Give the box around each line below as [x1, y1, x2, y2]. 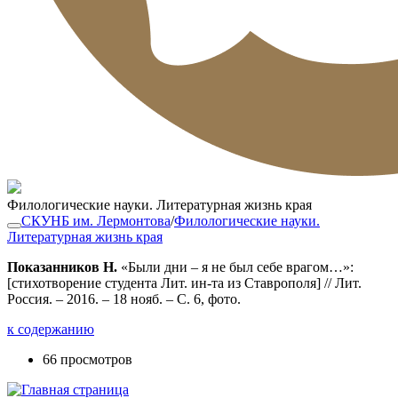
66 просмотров [43, 352, 132, 367]
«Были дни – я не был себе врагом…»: [121, 259, 354, 275]
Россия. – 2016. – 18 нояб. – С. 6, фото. [7, 291, 241, 306]
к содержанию [7, 322, 94, 337]
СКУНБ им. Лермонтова [21, 213, 171, 228]
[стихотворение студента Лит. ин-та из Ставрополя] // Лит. [7, 275, 362, 291]
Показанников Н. [7, 259, 121, 275]
